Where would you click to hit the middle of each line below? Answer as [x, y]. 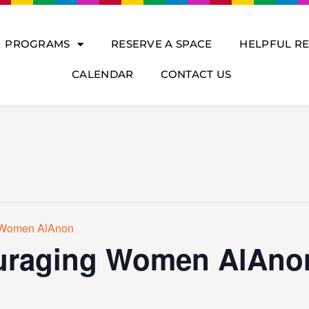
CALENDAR [103, 74]
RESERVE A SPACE [161, 44]
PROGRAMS [38, 44]
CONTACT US [196, 74]
